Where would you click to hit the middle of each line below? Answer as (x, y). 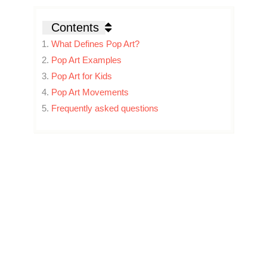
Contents (75, 27)
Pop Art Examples (87, 60)
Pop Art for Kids (82, 76)
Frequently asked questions (105, 108)
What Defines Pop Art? (96, 44)
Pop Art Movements (90, 92)
